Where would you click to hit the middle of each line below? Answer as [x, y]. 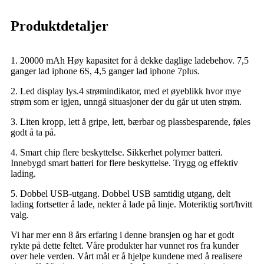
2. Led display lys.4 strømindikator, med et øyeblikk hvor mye [126, 91]
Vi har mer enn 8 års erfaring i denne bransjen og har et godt [122, 235]
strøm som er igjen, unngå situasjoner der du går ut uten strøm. [126, 101]
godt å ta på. [33, 132]
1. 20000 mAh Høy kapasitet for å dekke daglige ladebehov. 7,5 [130, 60]
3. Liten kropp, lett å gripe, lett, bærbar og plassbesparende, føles [131, 121]
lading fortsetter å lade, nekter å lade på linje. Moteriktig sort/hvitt [131, 204]
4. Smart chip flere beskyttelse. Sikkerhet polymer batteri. [117, 152]
